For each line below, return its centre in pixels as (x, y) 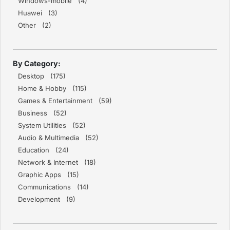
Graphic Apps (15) (49, 175)
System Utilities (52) (52, 126)
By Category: (37, 64)
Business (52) (42, 113)
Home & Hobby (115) (52, 89)
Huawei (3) (38, 13)
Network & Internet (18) (57, 162)
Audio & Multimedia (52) (58, 138)
